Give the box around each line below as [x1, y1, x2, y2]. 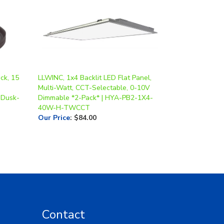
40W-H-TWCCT [38, 85, 90, 95]
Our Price [38, 95, 70, 105]
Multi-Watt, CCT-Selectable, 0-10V [38, 65, 150, 75]
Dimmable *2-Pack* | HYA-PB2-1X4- [38, 75, 153, 85]
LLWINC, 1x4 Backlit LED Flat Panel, [38, 55, 151, 65]
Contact [41, 189, 85, 205]
